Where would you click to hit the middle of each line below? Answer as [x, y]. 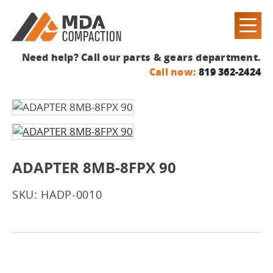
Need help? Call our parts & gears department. [141, 57]
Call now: [172, 72]
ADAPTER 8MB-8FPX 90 [94, 168]
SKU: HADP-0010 [57, 194]
